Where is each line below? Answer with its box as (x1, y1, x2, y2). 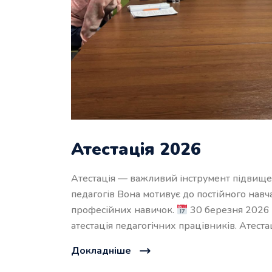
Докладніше (71, 244, 131, 258)
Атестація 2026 (71, 138, 201, 161)
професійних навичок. (71, 203, 177, 217)
